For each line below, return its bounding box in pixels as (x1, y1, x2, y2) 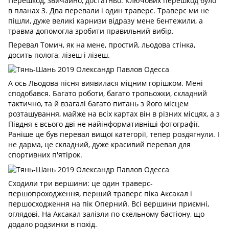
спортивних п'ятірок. (8, 150, 82, 160)
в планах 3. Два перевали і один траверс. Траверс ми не (8, 6, 209, 16)
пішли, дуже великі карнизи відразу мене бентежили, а (8, 16, 203, 26)
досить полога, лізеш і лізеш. (8, 50, 110, 60)
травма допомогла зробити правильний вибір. (8, 26, 174, 36)
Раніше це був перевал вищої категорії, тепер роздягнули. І (8, 129, 219, 140)
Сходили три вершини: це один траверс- (8, 178, 153, 188)
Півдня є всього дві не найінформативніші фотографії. (8, 119, 200, 129)
